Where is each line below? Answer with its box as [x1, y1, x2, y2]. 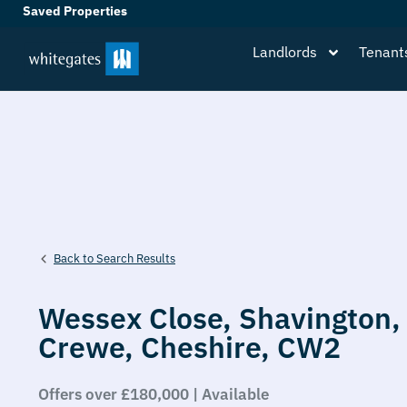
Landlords [253, 43, 317, 61]
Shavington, [239, 299, 401, 337]
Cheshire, [141, 328, 277, 366]
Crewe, [38, 328, 141, 366]
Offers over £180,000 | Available [38, 384, 269, 404]
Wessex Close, [38, 299, 239, 337]
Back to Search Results [54, 251, 175, 265]
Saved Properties [23, 3, 130, 19]
